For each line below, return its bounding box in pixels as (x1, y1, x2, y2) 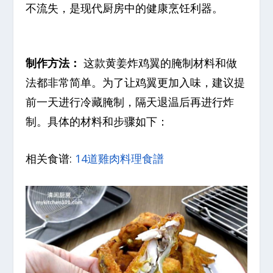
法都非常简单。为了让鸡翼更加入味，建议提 (26, 75, 246, 90)
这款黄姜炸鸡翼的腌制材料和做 (80, 55, 238, 71)
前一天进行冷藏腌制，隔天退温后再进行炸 (26, 94, 235, 110)
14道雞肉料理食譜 (75, 151, 165, 166)
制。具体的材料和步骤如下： (26, 114, 169, 129)
